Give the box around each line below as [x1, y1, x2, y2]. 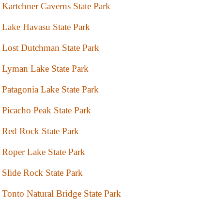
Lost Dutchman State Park [2, 43, 99, 53]
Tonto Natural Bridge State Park [2, 188, 121, 199]
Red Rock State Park [2, 126, 79, 137]
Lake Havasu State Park [2, 22, 90, 32]
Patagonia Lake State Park [2, 84, 99, 95]
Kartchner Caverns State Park [2, 1, 110, 12]
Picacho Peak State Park [2, 105, 91, 116]
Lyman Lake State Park [2, 63, 89, 74]
